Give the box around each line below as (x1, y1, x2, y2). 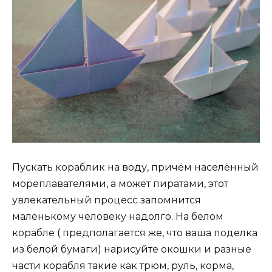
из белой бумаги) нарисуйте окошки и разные (12, 243, 251, 256)
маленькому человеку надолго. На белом (12, 211, 223, 223)
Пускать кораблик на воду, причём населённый (12, 161, 259, 174)
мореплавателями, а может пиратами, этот (12, 178, 228, 190)
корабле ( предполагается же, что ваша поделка (12, 227, 257, 239)
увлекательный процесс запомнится (12, 194, 201, 206)
